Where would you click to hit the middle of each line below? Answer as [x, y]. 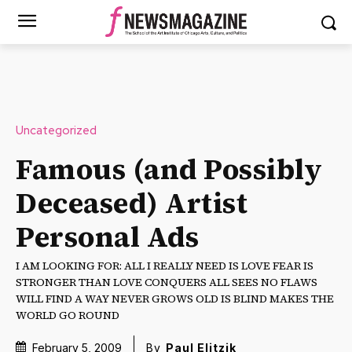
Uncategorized [56, 130]
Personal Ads [107, 236]
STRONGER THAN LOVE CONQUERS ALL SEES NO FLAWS [167, 282]
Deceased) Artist [132, 203]
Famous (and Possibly [169, 169]
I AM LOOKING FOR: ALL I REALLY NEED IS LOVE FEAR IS [165, 265]
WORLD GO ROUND [68, 315]
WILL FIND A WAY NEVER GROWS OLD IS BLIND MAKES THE [175, 298]
